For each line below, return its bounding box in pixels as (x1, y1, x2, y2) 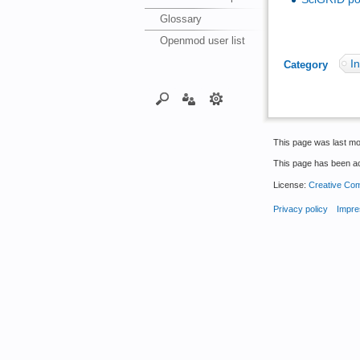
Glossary (160, 12, 202, 25)
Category (283, 58, 328, 71)
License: (273, 179, 309, 190)
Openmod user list (160, 34, 246, 47)
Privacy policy (273, 203, 328, 214)
